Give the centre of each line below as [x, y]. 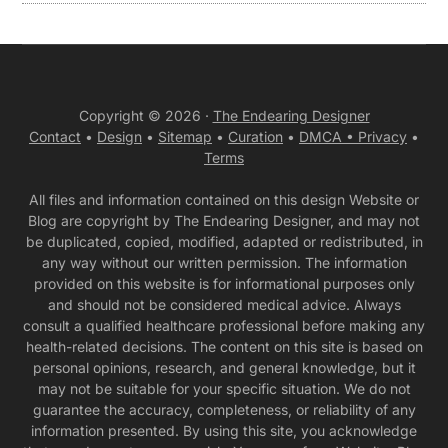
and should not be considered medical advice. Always [224, 305]
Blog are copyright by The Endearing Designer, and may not [224, 221]
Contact [55, 137]
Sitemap [185, 137]
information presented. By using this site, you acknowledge [224, 431]
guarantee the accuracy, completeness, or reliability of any [224, 410]
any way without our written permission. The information [224, 263]
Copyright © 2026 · [145, 116]
